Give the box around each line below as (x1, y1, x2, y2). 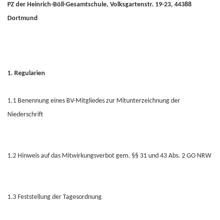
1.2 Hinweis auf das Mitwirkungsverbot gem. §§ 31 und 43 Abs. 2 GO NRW (7, 152, 211, 160)
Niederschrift (7, 111, 43, 118)
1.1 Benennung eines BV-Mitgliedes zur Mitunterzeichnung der (7, 97, 180, 105)
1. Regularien (7, 70, 45, 77)
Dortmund (7, 15, 38, 22)
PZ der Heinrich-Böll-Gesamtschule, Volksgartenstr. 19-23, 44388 (7, 1, 192, 8)
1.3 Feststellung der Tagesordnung (7, 193, 102, 201)
